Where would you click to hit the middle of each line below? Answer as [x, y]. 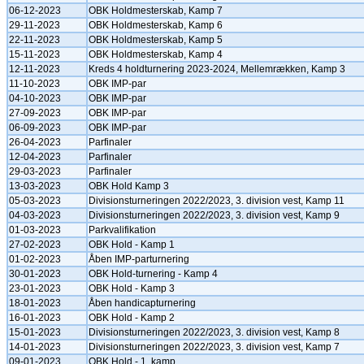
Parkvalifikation [122, 230]
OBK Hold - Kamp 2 [132, 318]
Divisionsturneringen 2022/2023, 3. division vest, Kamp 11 [217, 201]
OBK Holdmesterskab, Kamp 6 [156, 25]
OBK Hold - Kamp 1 [132, 245]
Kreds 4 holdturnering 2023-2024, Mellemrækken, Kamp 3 [217, 69]
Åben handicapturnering [142, 303]
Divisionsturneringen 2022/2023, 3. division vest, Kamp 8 [214, 332]
